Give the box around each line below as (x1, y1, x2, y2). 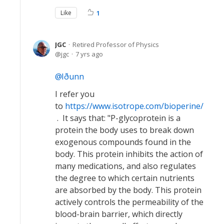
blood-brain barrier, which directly (55, 208, 182, 219)
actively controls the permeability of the (55, 196, 203, 207)
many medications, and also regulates (55, 160, 196, 171)
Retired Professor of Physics (72, 40, 159, 49)
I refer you (55, 88, 94, 99)
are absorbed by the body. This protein (55, 184, 201, 195)
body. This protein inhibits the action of (55, 148, 203, 159)
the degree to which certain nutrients (55, 172, 194, 183)
